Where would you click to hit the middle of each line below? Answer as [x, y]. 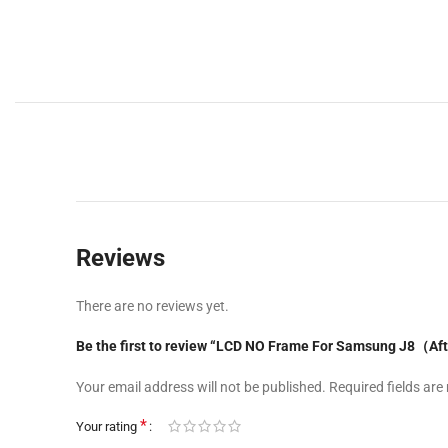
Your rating [108, 426]
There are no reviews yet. [152, 306]
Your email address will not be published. [201, 387]
